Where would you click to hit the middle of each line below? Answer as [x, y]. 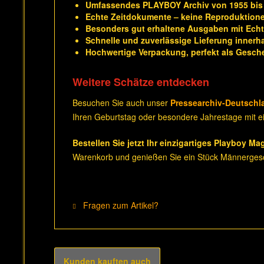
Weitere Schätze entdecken [141, 82]
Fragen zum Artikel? [120, 205]
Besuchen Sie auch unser [121, 103]
